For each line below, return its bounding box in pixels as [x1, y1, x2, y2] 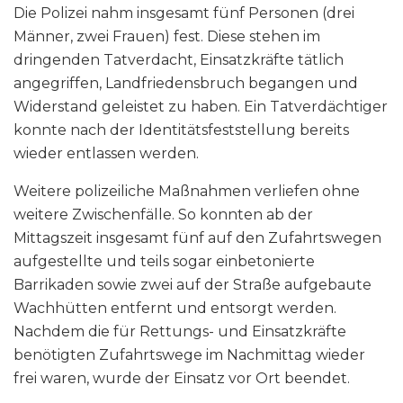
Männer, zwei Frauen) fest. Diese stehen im [13, 27, 320, 45]
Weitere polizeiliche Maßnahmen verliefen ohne [13, 182, 360, 200]
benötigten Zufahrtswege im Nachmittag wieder [13, 345, 365, 363]
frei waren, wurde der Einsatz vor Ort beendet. [13, 369, 350, 387]
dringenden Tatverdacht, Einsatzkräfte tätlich [13, 50, 344, 68]
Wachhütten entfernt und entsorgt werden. [13, 299, 336, 317]
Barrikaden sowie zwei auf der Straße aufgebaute [13, 275, 372, 293]
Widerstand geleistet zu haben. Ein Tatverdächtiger [13, 97, 388, 115]
